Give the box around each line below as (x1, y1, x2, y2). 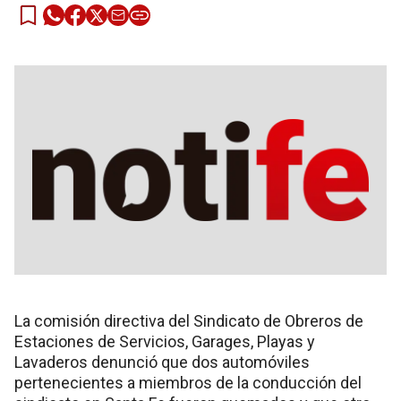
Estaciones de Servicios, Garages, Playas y (14, 332, 315, 351)
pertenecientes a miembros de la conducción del (14, 373, 362, 392)
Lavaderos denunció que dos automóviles (14, 353, 310, 371)
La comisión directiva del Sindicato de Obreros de (14, 311, 363, 330)
